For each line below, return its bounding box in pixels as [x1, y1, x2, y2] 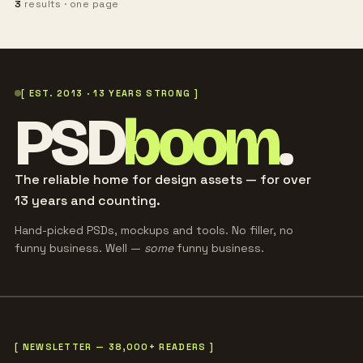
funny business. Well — [14, 240, 144, 255]
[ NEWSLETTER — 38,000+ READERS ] [14, 340, 215, 352]
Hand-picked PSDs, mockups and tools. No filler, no [14, 222, 293, 237]
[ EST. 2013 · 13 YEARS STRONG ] [20, 87, 199, 99]
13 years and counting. [14, 191, 160, 209]
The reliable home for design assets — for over [14, 170, 311, 188]
